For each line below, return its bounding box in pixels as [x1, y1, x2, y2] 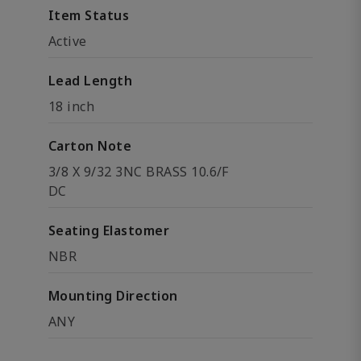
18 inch [48, 98, 95, 115]
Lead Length [48, 72, 133, 89]
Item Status [48, 6, 130, 24]
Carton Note [48, 137, 132, 155]
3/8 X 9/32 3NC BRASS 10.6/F [48, 163, 229, 180]
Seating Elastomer [48, 222, 170, 239]
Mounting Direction [48, 287, 178, 305]
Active [48, 32, 87, 50]
